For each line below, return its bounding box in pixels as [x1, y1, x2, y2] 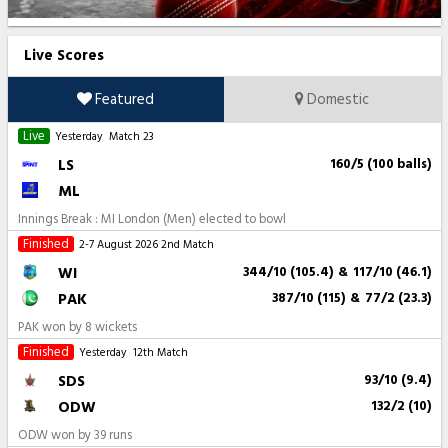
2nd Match [160, 236, 214, 255]
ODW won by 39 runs [17, 425, 132, 446]
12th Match [132, 344, 188, 363]
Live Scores [23, 43, 104, 69]
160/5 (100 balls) [329, 153, 431, 176]
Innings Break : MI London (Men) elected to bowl [17, 209, 286, 230]
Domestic [304, 87, 370, 113]
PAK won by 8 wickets [17, 317, 137, 338]
